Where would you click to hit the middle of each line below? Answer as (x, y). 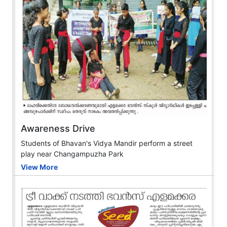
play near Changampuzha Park (72, 154)
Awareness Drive (58, 129)
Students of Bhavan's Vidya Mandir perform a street (107, 143)
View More (39, 167)
